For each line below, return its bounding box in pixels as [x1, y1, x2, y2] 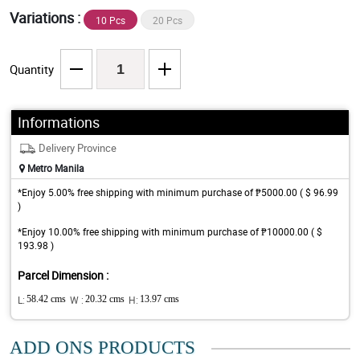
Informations [18, 112, 100, 133]
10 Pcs [96, 14, 125, 27]
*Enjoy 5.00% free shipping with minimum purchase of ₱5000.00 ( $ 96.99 [18, 186, 338, 199]
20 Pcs [153, 14, 182, 27]
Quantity [10, 61, 54, 78]
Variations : [10, 8, 84, 28]
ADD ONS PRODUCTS [10, 337, 195, 358]
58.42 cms [27, 293, 66, 305]
